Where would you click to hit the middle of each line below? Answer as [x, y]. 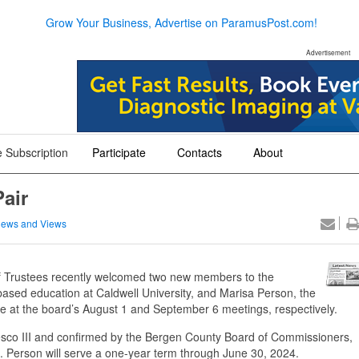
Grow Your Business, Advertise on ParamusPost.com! [181, 22]
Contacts [200, 152]
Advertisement [328, 52]
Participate [119, 152]
